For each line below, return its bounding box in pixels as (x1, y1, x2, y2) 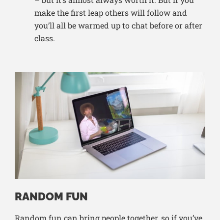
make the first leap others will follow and (34, 7, 187, 18)
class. (34, 33, 55, 44)
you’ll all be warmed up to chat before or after (34, 20, 202, 31)
